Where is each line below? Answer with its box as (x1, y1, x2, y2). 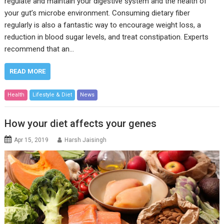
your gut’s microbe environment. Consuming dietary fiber (4, 8, 190, 18)
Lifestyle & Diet (32, 91, 72, 98)
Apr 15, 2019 (14, 136, 49, 143)
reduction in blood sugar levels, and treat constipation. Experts (4, 32, 209, 42)
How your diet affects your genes (4, 117, 157, 129)
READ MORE (9, 67, 46, 75)
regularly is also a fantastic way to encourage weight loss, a (4, 20, 201, 30)
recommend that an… (4, 44, 74, 54)
